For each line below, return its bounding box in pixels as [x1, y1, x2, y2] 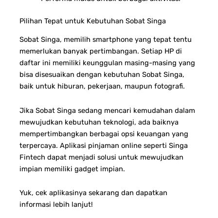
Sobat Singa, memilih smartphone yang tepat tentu [19, 35, 192, 44]
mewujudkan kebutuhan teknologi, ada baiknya [19, 117, 179, 127]
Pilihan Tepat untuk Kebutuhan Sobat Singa [19, 16, 166, 25]
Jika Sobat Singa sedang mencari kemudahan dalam [19, 106, 195, 115]
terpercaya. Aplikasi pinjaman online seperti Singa [19, 141, 188, 150]
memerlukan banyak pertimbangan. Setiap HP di [19, 47, 182, 56]
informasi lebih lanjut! [19, 200, 93, 209]
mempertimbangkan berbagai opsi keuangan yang [19, 129, 188, 138]
